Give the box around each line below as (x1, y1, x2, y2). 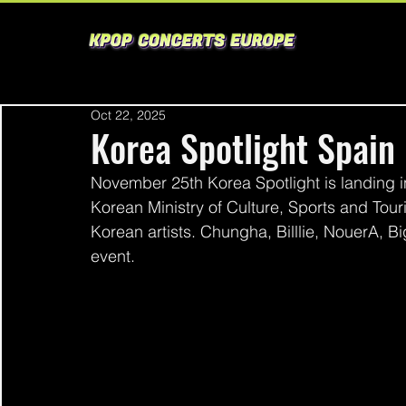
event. (91, 246, 140, 266)
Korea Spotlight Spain (91, 121, 395, 175)
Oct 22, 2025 (91, 107, 166, 123)
